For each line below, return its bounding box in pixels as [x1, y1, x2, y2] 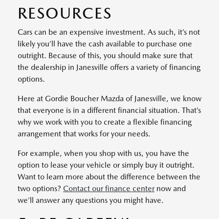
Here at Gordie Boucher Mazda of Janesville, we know [18, 93, 201, 103]
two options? [18, 183, 63, 193]
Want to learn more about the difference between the [18, 172, 200, 181]
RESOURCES [18, 3, 112, 22]
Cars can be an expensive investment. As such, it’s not [18, 27, 200, 37]
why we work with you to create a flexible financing [18, 117, 192, 127]
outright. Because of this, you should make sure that [18, 50, 193, 60]
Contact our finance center [63, 183, 154, 193]
